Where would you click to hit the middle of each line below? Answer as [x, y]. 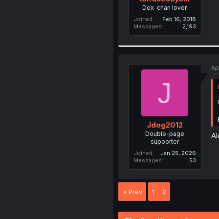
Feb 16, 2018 [179, 19]
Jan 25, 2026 [178, 153]
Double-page [164, 134]
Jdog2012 [164, 125]
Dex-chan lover [165, 7]
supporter [164, 142]
